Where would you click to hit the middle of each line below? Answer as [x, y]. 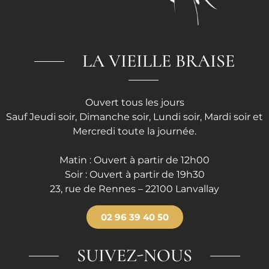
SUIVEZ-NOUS [134, 256]
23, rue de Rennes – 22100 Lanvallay [134, 189]
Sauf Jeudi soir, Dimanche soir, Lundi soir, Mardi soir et [134, 117]
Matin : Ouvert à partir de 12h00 [134, 160]
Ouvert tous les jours [134, 103]
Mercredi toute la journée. [134, 131]
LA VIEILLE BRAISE [159, 61]
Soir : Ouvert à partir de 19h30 [134, 175]
